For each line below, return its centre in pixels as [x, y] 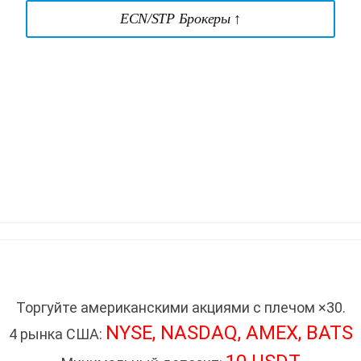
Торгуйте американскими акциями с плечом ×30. [180, 307]
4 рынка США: [57, 334]
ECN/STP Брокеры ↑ [180, 18]
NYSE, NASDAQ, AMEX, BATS [229, 332]
